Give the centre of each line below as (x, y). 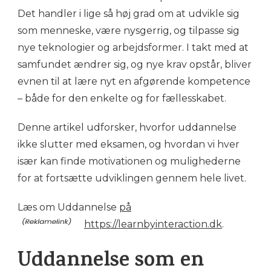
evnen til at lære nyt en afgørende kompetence (134, 82)
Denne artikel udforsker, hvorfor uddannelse (127, 128)
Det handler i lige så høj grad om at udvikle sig (129, 14)
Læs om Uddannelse (68, 207)
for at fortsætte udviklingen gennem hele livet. (132, 178)
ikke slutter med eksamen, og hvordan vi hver (129, 145)
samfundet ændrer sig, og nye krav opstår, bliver (135, 65)
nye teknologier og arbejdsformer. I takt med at (133, 48)
